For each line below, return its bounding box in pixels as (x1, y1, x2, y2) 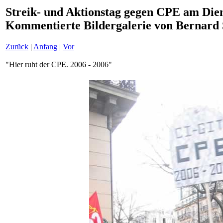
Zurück (5, 42, 28, 51)
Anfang (33, 42, 57, 51)
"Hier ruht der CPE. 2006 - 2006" (5, 60, 112, 69)
